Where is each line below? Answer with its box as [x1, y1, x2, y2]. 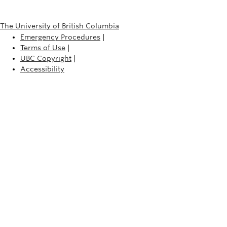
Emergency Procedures [20, 32, 100, 41]
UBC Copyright [20, 54, 71, 62]
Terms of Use [20, 43, 65, 52]
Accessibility [20, 64, 64, 73]
